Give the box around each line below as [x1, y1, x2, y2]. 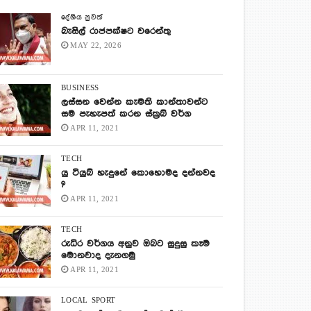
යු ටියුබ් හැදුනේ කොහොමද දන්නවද [61, 168, 216, 178]
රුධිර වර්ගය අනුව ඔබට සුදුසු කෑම [61, 239, 210, 249]
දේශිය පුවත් [61, 13, 103, 22]
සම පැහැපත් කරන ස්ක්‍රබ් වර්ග [61, 109, 192, 119]
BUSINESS [61, 84, 99, 93]
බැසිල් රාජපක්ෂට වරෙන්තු [61, 26, 171, 37]
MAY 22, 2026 [70, 41, 122, 50]
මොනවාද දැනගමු [61, 251, 136, 261]
